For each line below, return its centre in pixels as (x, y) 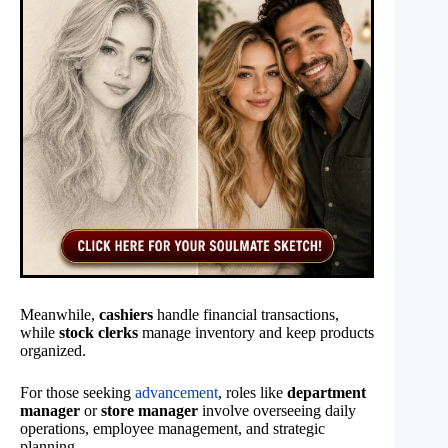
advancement (176, 393)
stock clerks (98, 333)
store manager (149, 411)
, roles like (252, 393)
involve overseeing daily (277, 411)
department (326, 393)
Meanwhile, (59, 315)
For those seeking (77, 393)
